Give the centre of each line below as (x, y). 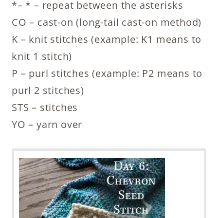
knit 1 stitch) (42, 56)
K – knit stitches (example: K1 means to (107, 39)
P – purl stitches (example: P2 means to (107, 73)
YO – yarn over (47, 124)
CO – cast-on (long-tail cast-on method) (107, 22)
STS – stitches (45, 107)
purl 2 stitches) (48, 90)
